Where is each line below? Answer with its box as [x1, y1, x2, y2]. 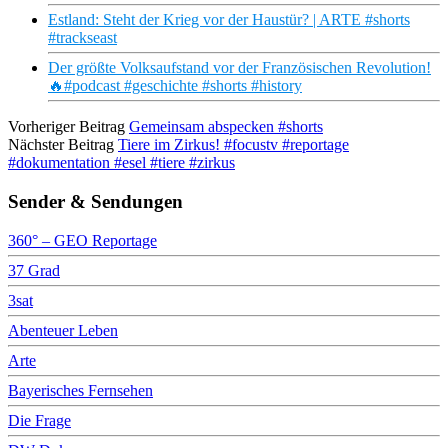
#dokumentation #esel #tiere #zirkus [8, 154, 235, 172]
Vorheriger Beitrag [8, 118, 125, 136]
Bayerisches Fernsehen [8, 381, 153, 399]
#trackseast [48, 29, 117, 47]
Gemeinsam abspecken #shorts [129, 118, 323, 136]
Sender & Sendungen [8, 190, 183, 212]
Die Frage [8, 411, 71, 429]
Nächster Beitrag [8, 136, 114, 154]
